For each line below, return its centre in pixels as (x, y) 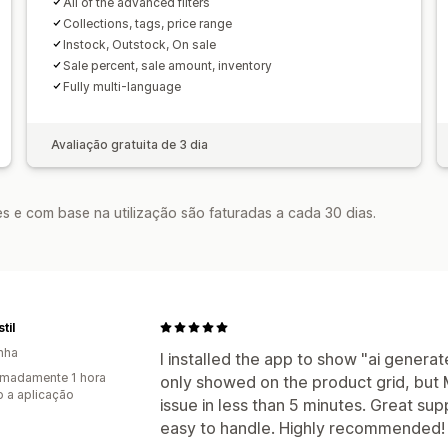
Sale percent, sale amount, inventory (167, 65)
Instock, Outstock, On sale (139, 44)
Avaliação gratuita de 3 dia (129, 144)
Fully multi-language (121, 86)
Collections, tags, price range (147, 23)
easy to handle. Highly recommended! (302, 427)
